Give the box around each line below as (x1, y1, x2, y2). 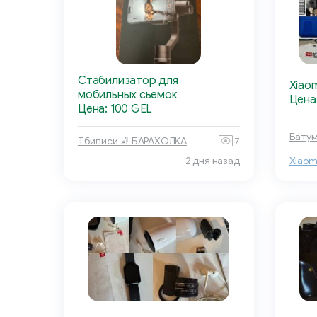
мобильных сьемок (78, 88, 178, 103)
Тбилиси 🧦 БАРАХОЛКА (78, 134, 188, 147)
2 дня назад (185, 155, 240, 168)
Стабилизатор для (78, 74, 178, 88)
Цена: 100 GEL (78, 102, 153, 117)
